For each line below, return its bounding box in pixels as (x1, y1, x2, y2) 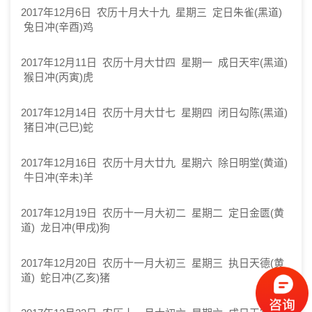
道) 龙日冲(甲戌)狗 (21, 221, 110, 233)
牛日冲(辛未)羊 (21, 171, 93, 183)
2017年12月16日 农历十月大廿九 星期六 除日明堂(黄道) (21, 157, 288, 169)
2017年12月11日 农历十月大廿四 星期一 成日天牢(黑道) (21, 56, 288, 68)
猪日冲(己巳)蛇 (21, 121, 93, 133)
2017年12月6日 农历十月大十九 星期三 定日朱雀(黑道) (21, 6, 282, 18)
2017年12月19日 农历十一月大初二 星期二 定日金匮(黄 (21, 207, 284, 219)
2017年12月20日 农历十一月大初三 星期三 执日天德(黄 (21, 257, 284, 269)
